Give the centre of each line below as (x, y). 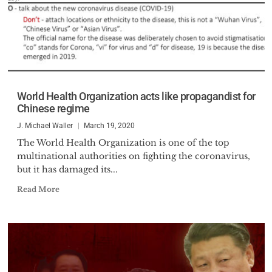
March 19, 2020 (109, 126)
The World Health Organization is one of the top (123, 143)
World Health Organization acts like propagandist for (136, 96)
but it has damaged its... (67, 169)
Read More (38, 189)
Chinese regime (53, 108)
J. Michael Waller (45, 126)
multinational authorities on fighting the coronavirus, (133, 156)
